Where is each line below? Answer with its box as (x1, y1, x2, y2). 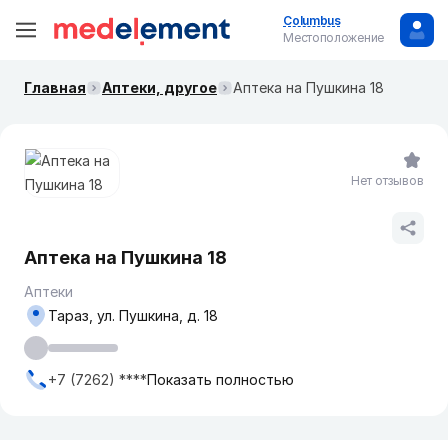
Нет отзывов (351, 173, 424, 188)
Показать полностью (147, 371, 294, 388)
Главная (24, 79, 86, 96)
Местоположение (283, 30, 384, 45)
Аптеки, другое (102, 79, 217, 96)
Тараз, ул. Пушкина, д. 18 (48, 307, 218, 324)
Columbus (283, 13, 341, 28)
